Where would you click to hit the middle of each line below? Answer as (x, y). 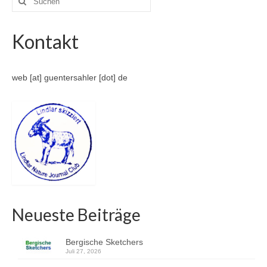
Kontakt (45, 42)
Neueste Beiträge (76, 215)
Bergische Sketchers (104, 242)
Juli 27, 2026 (83, 252)
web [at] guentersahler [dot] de (70, 78)
